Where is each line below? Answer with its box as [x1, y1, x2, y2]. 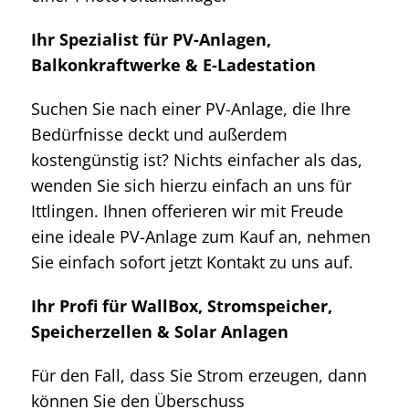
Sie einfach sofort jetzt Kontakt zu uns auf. [31, 250, 353, 273]
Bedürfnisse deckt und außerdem [31, 122, 288, 145]
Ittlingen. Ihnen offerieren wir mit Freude [31, 199, 343, 222]
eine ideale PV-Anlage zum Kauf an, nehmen [31, 225, 371, 247]
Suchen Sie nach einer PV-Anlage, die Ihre [31, 97, 351, 120]
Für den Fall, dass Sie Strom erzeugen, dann [31, 363, 367, 386]
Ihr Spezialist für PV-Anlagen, [31, 27, 271, 50]
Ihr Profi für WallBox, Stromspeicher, [31, 294, 332, 317]
